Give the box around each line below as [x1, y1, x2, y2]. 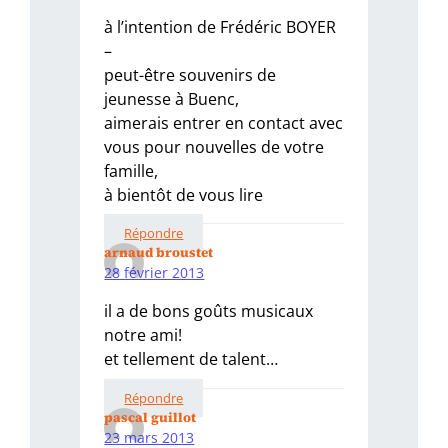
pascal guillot [104, 407, 197, 426]
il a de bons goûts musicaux [104, 300, 314, 323]
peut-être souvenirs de [104, 63, 277, 86]
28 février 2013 [104, 263, 205, 283]
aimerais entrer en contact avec [104, 111, 344, 134]
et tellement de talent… [104, 348, 279, 371]
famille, [104, 159, 159, 182]
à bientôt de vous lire [104, 183, 264, 206]
